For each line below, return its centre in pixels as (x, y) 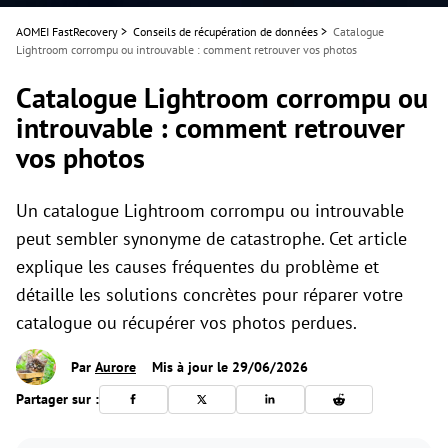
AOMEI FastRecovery (67, 31)
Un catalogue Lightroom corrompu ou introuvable (210, 210)
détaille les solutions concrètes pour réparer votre (209, 294)
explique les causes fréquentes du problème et (197, 266)
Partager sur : (57, 398)
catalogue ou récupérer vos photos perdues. (186, 322)
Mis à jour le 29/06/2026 (228, 367)
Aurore (115, 367)
